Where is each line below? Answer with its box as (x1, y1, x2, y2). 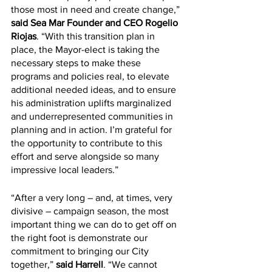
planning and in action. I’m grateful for (11, 124, 174, 135)
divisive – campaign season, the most (11, 205, 171, 216)
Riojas (11, 30, 36, 41)
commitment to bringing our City (11, 245, 151, 256)
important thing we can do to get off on (11, 219, 179, 229)
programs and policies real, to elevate (11, 70, 172, 81)
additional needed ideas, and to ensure (11, 84, 178, 95)
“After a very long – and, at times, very (11, 192, 175, 203)
